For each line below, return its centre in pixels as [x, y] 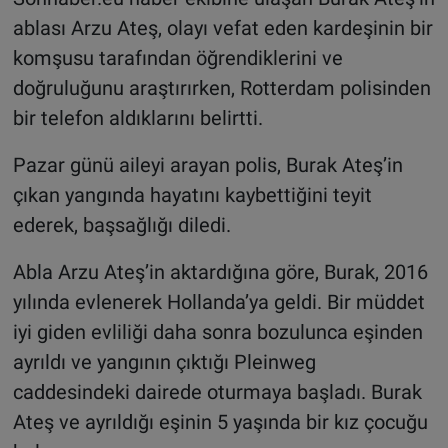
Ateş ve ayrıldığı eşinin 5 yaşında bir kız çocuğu [220, 421]
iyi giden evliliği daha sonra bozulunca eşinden [217, 331]
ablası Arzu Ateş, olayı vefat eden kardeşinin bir [222, 27]
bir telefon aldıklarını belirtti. [137, 117]
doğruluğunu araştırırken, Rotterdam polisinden [221, 87]
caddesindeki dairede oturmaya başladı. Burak [217, 391]
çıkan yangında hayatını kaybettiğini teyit [192, 194]
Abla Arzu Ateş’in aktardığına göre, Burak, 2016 [220, 271]
